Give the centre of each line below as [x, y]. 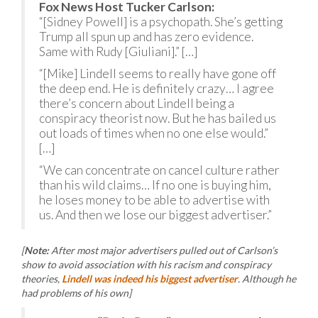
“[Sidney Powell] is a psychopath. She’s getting [161, 22]
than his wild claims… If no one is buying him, [155, 185]
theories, [42, 279]
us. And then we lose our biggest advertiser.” [155, 215]
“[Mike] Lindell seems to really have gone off [158, 73]
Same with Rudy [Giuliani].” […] [118, 51]
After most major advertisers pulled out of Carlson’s [163, 250]
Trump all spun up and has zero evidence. [146, 37]
